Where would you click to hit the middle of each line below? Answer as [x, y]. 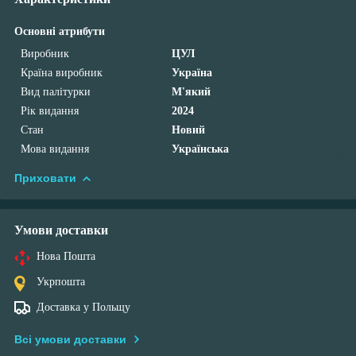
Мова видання [55, 149]
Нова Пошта [66, 256]
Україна [192, 72]
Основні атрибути [60, 31]
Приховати [45, 178]
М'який [192, 91]
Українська [201, 149]
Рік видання [50, 110]
